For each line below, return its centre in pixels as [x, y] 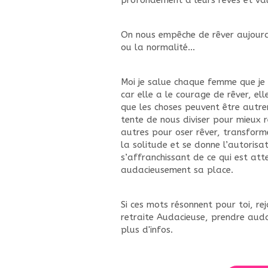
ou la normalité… [158, 47]
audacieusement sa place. [177, 170]
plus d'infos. [147, 230]
